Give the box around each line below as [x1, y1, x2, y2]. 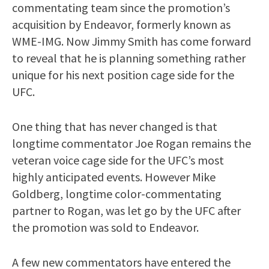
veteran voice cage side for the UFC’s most [12, 152, 224, 168]
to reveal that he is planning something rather [12, 50, 246, 65]
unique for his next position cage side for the [12, 67, 234, 82]
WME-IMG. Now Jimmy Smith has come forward [12, 33, 251, 49]
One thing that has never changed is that [12, 118, 217, 134]
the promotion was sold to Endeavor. [12, 219, 199, 235]
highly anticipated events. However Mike [12, 169, 216, 184]
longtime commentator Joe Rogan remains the [12, 135, 251, 151]
